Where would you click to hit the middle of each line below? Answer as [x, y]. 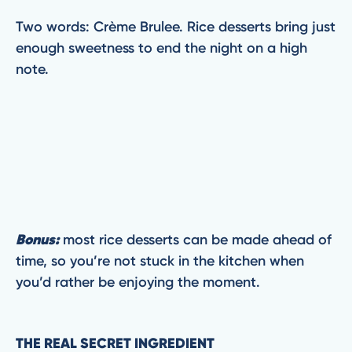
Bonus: [37, 239]
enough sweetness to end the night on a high [161, 48]
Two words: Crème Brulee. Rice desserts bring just [176, 27]
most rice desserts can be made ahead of [195, 240]
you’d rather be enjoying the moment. [140, 282]
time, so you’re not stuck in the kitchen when [160, 261]
